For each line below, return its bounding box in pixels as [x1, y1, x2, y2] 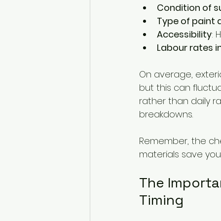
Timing [139, 191, 184, 209]
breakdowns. [139, 108, 193, 121]
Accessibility [157, 28, 212, 41]
